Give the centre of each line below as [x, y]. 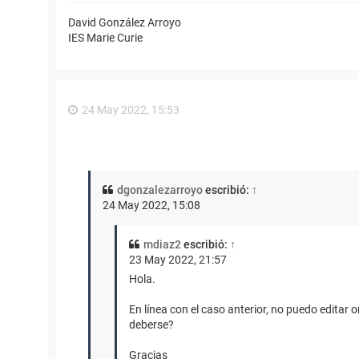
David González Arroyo [125, 22]
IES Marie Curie [105, 37]
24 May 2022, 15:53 [131, 109]
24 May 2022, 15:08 [151, 206]
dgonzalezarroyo [160, 190]
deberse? [151, 325]
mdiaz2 [162, 245]
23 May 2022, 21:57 [178, 260]
